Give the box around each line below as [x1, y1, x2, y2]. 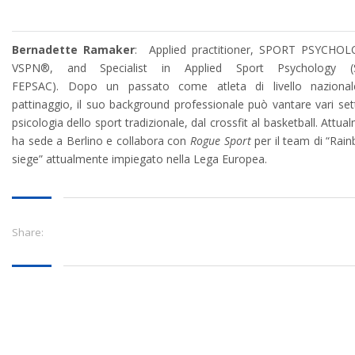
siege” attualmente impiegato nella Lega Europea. [12, 151, 267, 166]
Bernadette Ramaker [12, 41, 136, 57]
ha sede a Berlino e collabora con [12, 132, 190, 148]
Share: [12, 224, 44, 239]
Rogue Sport [190, 132, 251, 148]
